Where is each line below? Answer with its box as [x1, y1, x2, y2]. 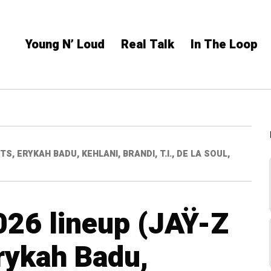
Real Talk [121, 36, 174, 53]
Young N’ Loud [25, 36, 105, 53]
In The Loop [191, 36, 258, 53]
